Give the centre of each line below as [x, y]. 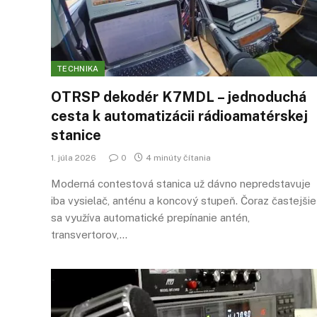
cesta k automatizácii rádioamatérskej [179, 116]
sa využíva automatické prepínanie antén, [150, 217]
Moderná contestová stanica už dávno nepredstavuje [181, 183]
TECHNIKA [78, 68]
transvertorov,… [89, 234]
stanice [76, 135]
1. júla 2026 [74, 157]
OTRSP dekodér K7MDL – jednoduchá [179, 97]
